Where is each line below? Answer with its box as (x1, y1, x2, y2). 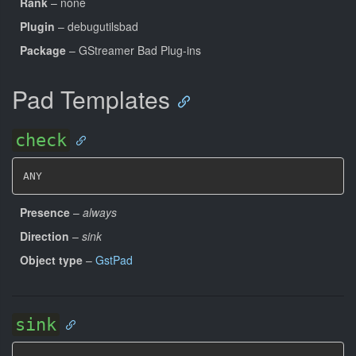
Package (20, 42, 66, 58)
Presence (20, 203, 70, 220)
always (83, 203, 117, 220)
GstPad (95, 251, 133, 268)
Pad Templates (12, 82, 170, 116)
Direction (20, 227, 69, 244)
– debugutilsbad (55, 18, 138, 34)
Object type (20, 251, 83, 268)
